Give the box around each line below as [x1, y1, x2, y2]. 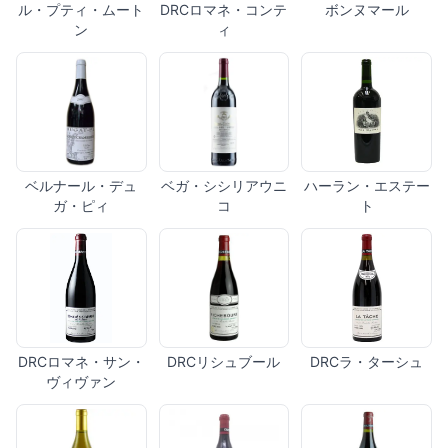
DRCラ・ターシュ [310, 353, 424, 371]
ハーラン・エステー [303, 177, 430, 195]
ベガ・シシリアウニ [160, 177, 287, 195]
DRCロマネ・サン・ [17, 353, 145, 371]
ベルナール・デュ [25, 177, 138, 195]
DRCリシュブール [167, 353, 281, 371]
